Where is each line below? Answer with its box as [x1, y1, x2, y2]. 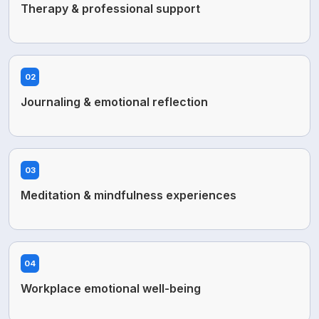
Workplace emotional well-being [21, 281, 201, 296]
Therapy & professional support [21, 1, 200, 16]
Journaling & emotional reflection [21, 95, 208, 109]
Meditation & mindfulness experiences [21, 188, 236, 202]
